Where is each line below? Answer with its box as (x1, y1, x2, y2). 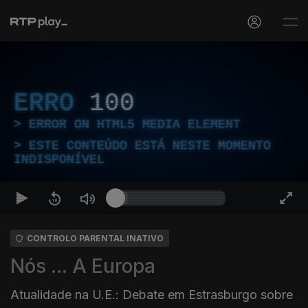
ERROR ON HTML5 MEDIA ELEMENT (29, 118, 241, 131)
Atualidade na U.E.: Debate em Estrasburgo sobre (10, 287, 293, 302)
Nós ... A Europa (10, 254, 155, 278)
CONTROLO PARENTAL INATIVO (27, 233, 164, 243)
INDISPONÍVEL (14, 153, 104, 166)
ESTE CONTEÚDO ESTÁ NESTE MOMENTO (29, 139, 271, 153)
